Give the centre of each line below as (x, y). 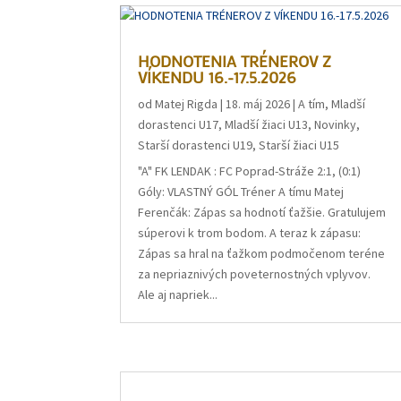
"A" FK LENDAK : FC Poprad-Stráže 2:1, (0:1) (250, 171)
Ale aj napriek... (178, 294)
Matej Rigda (187, 103)
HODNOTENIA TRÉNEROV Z (235, 60)
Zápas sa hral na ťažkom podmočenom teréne (262, 253)
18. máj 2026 (258, 103)
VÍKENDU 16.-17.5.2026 (218, 77)
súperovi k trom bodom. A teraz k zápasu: (250, 232)
